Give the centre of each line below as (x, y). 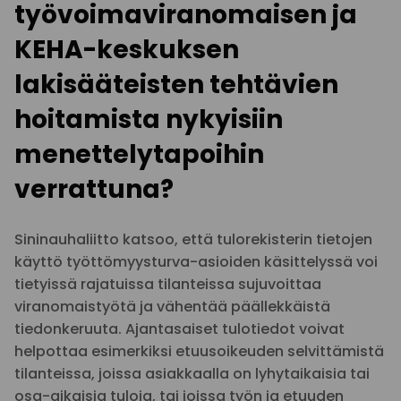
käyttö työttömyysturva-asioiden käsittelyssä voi (196, 262)
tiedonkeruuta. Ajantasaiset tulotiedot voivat (179, 329)
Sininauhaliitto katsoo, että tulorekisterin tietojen (193, 239)
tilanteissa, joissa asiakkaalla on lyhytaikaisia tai (192, 374)
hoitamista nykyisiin (149, 119)
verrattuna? (94, 189)
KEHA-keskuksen (127, 50)
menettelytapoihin (139, 154)
